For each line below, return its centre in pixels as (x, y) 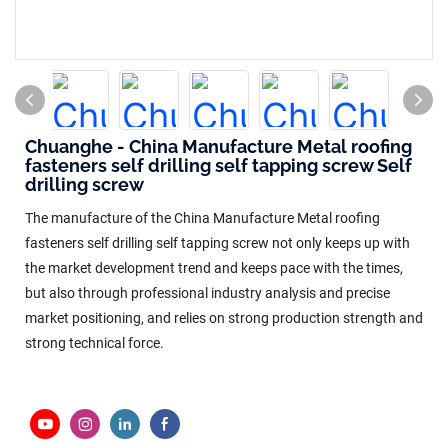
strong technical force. (94, 343)
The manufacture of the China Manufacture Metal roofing (202, 218)
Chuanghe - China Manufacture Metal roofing (218, 146)
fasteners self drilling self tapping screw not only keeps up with (217, 243)
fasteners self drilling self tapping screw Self (218, 165)
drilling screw (84, 184)
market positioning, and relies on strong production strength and (224, 318)
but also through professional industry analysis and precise (207, 293)
